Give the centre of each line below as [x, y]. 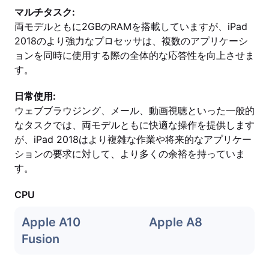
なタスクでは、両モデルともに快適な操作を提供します [134, 125]
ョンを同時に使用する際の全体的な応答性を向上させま [134, 55]
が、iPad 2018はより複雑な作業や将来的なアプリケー [133, 139]
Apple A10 [51, 222]
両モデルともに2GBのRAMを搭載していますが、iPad [131, 26]
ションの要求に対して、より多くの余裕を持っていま [130, 154]
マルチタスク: [45, 12]
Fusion [41, 239]
